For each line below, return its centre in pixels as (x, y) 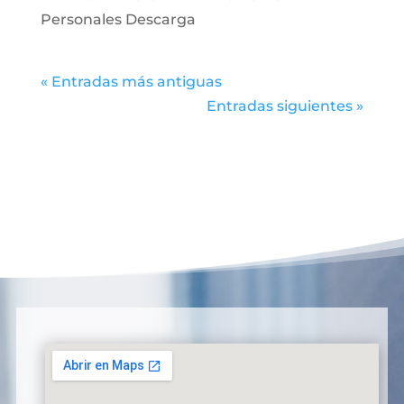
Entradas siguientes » (285, 106)
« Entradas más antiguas (131, 82)
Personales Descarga (118, 19)
